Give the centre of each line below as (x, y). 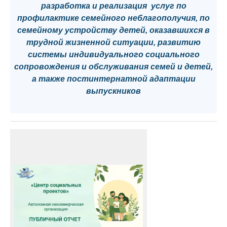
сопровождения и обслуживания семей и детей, (113, 67)
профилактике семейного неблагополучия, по (113, 18)
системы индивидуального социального (113, 55)
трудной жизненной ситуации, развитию (113, 43)
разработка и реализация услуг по (113, 6)
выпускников (113, 91)
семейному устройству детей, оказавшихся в (113, 30)
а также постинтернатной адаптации (113, 79)
